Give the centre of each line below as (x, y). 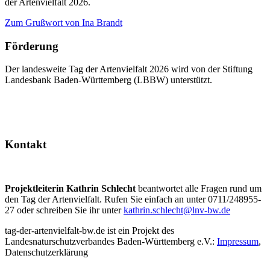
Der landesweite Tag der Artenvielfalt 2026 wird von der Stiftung (129, 69)
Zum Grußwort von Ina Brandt (64, 23)
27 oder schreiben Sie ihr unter (64, 210)
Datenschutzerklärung (46, 252)
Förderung (32, 46)
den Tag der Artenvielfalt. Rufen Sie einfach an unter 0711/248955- (133, 199)
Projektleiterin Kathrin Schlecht (71, 188)
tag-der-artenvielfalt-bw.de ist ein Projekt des (89, 230)
